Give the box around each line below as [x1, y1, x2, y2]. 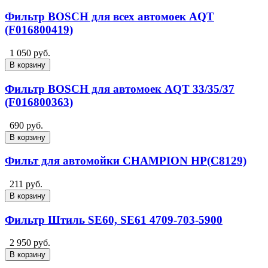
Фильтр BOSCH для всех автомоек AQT [5, 10, 214, 23]
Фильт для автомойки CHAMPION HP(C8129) [5, 154, 246, 167]
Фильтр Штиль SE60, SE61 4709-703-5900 [5, 213, 223, 226]
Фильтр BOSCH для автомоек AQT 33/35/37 [5, 82, 234, 95]
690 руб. [10, 120, 43, 130]
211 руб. [10, 178, 42, 189]
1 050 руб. [10, 48, 50, 59]
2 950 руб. [10, 237, 50, 248]
